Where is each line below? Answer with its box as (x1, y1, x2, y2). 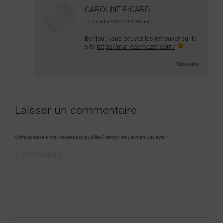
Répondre (177, 61, 198, 67)
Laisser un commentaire (15, 103, 137, 117)
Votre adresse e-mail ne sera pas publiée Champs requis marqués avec (15, 134, 167, 140)
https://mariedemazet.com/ (97, 42, 175, 50)
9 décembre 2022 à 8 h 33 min (85, 18, 151, 24)
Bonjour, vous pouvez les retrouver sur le (85, 34, 197, 42)
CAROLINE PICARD (85, 4, 150, 14)
